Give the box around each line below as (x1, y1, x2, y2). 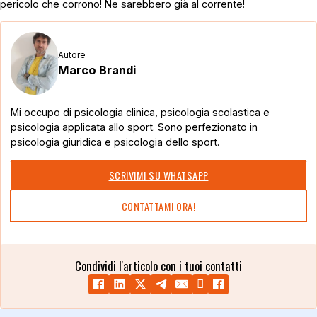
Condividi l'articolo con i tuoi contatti (75, 257, 242, 275)
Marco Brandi (57, 63, 136, 78)
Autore (57, 50, 85, 61)
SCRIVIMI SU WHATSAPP (108, 168, 209, 183)
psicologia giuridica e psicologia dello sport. (10, 136, 219, 149)
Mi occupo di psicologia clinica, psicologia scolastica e (10, 106, 270, 119)
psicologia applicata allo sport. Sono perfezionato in (10, 121, 258, 134)
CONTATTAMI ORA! (121, 198, 196, 214)
